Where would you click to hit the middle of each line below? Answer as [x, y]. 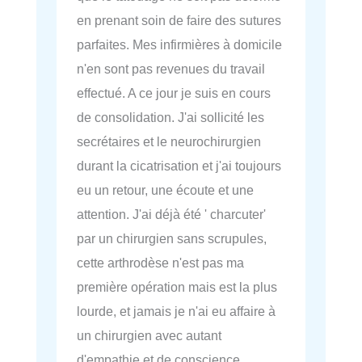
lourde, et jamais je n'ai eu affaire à [176, 311]
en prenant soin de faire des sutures [179, 20]
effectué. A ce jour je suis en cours [174, 93]
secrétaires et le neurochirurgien [169, 141]
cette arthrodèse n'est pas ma [160, 262]
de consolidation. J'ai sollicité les [170, 117]
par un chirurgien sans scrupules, [172, 238]
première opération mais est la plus [177, 286]
